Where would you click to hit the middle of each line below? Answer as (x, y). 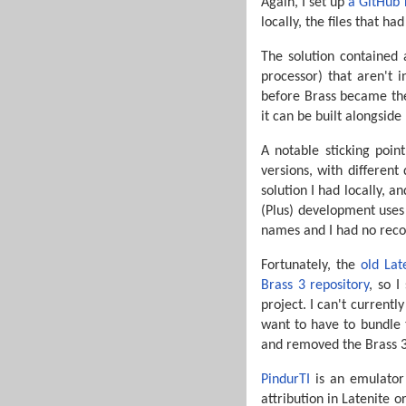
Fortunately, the (311, 265)
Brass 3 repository (315, 285)
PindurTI (285, 379)
